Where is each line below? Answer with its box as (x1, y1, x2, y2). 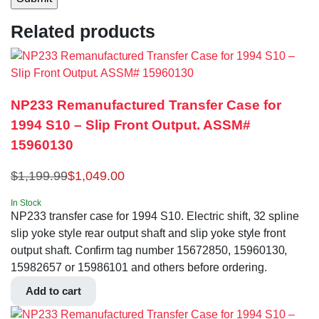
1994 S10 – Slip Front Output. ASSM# (11, 117, 251, 132)
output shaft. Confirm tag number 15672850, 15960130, (11, 244, 288, 256)
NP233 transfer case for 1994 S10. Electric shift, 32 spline (11, 209, 300, 222)
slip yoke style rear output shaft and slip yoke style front (11, 226, 286, 239)
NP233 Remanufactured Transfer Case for (11, 97, 281, 113)
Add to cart (26, 284, 81, 297)
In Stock (11, 197, 41, 208)
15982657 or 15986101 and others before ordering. (11, 261, 267, 273)
